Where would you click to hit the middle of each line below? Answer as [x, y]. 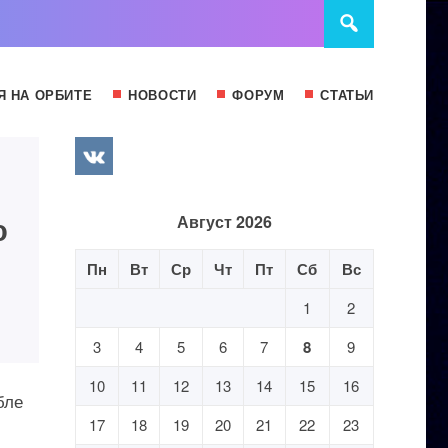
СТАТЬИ [347, 94]
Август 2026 [224, 221]
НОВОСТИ [162, 94]
